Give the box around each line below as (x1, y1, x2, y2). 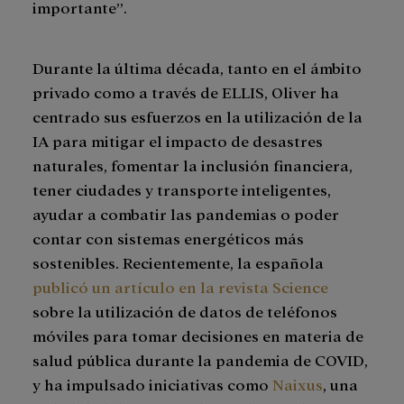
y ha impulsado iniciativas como (32, 374, 272, 394)
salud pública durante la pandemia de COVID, (32, 350, 368, 370)
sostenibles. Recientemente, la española (32, 252, 324, 272)
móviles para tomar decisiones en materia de (32, 326, 363, 345)
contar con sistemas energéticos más (32, 228, 304, 248)
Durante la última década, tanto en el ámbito (32, 58, 362, 78)
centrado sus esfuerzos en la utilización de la (32, 106, 363, 126)
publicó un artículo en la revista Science (32, 277, 328, 297)
